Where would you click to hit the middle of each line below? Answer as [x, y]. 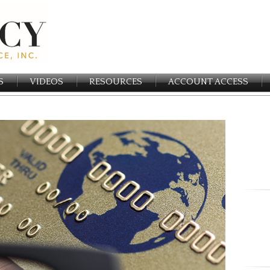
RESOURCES [116, 82]
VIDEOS [46, 82]
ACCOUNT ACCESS [208, 82]
